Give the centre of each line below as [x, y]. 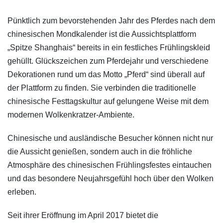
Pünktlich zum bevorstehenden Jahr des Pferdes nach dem [111, 20]
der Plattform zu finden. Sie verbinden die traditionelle [102, 88]
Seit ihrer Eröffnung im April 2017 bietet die [83, 215]
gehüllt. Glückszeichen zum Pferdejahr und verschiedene [108, 61]
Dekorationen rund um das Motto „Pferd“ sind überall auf [106, 74]
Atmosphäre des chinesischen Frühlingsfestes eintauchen [110, 165]
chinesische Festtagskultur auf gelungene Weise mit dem [108, 101]
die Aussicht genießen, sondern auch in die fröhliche [100, 151]
